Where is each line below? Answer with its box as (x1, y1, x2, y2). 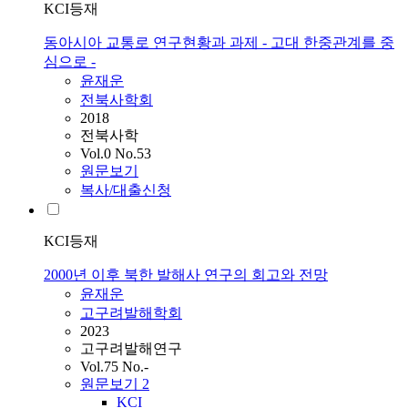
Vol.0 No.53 (80, 146, 151, 162)
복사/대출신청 (80, 182, 171, 199)
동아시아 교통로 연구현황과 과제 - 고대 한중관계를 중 (44, 35, 394, 51)
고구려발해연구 (80, 341, 182, 357)
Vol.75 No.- (80, 359, 148, 375)
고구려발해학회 (80, 305, 182, 321)
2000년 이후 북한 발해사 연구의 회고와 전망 (44, 267, 328, 283)
